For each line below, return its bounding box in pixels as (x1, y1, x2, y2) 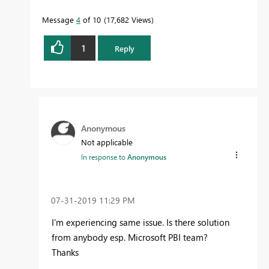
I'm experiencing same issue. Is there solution (52, 216, 229, 228)
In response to (81, 152, 127, 162)
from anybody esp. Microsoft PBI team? (52, 231, 208, 243)
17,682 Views (106, 14, 151, 25)
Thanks (52, 246, 79, 258)
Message (42, 14, 76, 25)
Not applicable (81, 137, 133, 148)
